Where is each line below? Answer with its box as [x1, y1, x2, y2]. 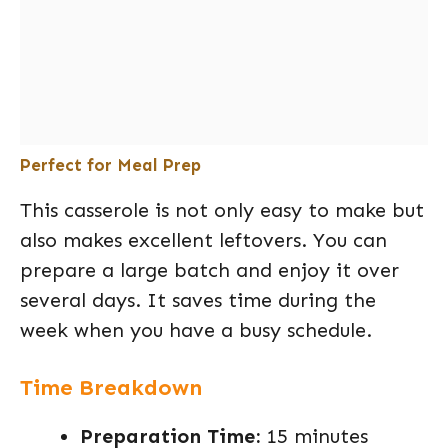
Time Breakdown [20, 374, 202, 401]
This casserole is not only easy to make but [20, 198, 424, 222]
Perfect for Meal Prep [20, 155, 201, 175]
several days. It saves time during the [20, 288, 376, 312]
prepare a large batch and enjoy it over [20, 258, 399, 282]
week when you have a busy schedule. [20, 318, 372, 342]
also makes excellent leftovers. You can [20, 228, 387, 252]
